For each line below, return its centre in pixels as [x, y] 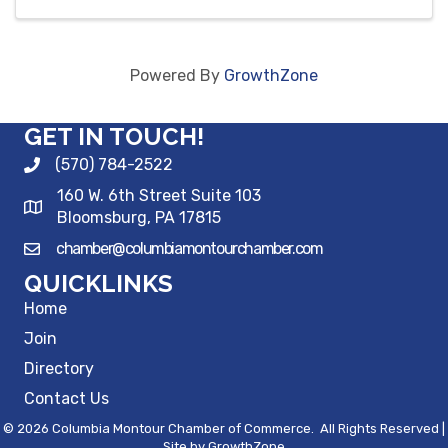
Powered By [177, 76]
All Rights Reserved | [381, 429]
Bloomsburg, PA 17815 [139, 218]
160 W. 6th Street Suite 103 [159, 196]
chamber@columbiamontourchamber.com [189, 249]
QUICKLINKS [98, 284]
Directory [59, 369]
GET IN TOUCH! [114, 137]
